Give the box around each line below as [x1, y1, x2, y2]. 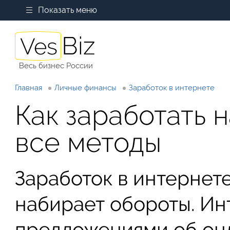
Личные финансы [54, 83, 117, 92]
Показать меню [38, 5, 98, 15]
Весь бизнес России [18, 61, 93, 70]
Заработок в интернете [129, 83, 215, 92]
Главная [15, 83, 43, 92]
